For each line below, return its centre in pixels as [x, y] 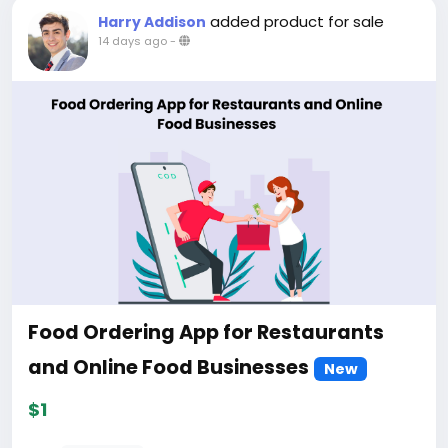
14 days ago [132, 41]
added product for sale [297, 22]
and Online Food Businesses [168, 368]
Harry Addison [152, 22]
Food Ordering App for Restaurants [206, 333]
